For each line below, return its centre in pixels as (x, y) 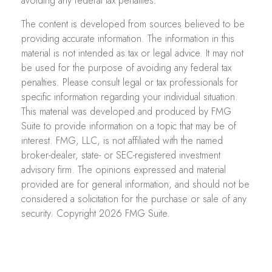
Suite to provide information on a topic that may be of (129, 126)
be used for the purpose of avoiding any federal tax (126, 68)
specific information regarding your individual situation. (130, 97)
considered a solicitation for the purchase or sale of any (134, 199)
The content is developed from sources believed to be (133, 24)
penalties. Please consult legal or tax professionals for (130, 83)
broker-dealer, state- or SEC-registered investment (121, 155)
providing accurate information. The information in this (128, 39)
